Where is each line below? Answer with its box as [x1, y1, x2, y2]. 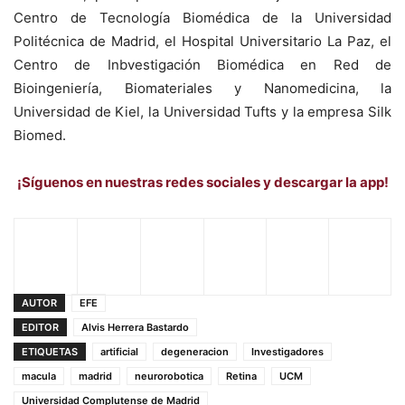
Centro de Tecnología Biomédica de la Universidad [14, 9, 391, 27]
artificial [100, 345, 138, 359]
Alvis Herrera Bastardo [81, 321, 189, 334]
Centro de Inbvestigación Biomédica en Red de [14, 56, 391, 74]
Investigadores [251, 345, 324, 359]
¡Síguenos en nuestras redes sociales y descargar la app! [16, 174, 389, 192]
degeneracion [161, 345, 229, 359]
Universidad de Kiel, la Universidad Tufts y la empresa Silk [14, 103, 391, 121]
